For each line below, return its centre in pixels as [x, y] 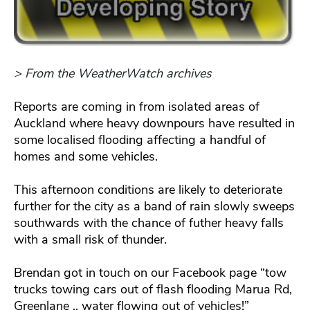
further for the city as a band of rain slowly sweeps [154, 206]
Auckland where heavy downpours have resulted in [154, 123]
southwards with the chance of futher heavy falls [149, 222]
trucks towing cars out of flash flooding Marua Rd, [153, 289]
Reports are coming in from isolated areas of [137, 106]
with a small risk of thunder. [90, 239]
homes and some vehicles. [86, 156]
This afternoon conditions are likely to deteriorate [148, 189]
